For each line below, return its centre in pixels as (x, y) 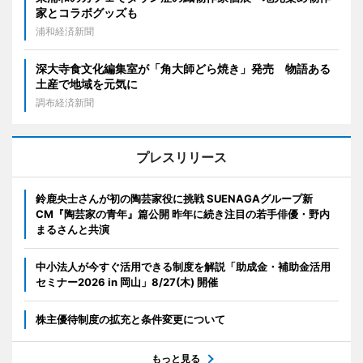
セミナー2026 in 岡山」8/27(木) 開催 (127, 282)
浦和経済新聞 (65, 31)
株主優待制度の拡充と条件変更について (130, 319)
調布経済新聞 (65, 102)
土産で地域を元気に (87, 83)
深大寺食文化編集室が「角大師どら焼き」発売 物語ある (183, 68)
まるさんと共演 (73, 229)
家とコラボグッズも (87, 12)
